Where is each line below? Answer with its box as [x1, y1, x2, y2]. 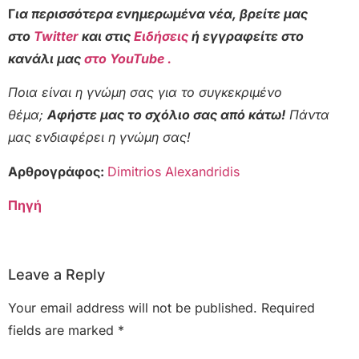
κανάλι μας [8, 50, 84, 67]
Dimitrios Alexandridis [107, 163, 240, 179]
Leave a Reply [8, 266, 105, 284]
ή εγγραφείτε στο [188, 27, 304, 44]
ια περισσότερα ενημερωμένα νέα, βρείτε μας [15, 5, 308, 22]
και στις [82, 27, 134, 44]
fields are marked [8, 322, 118, 339]
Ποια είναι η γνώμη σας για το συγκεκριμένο [8, 84, 282, 101]
